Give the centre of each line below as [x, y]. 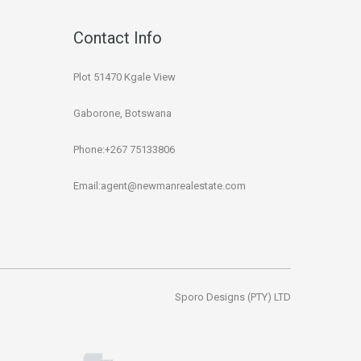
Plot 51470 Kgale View [124, 77]
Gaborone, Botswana [122, 114]
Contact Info [118, 38]
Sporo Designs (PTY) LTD [233, 297]
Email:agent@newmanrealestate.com [160, 186]
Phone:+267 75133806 [124, 150]
